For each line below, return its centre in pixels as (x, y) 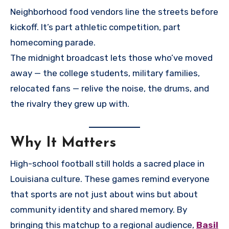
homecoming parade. (53, 42)
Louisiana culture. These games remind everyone (110, 179)
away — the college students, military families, (105, 73)
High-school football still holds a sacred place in (107, 163)
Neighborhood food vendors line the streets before (114, 12)
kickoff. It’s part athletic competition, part (95, 27)
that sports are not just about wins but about (104, 194)
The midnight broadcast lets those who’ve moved (111, 58)
